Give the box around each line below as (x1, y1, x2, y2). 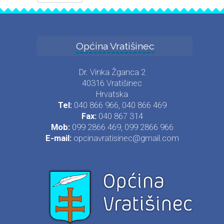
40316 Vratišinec (82, 78, 142, 88)
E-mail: (45, 133, 71, 143)
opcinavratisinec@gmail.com (73, 133, 179, 143)
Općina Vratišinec (75, 40, 154, 52)
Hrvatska (96, 89, 128, 99)
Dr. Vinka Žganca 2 (78, 67, 145, 77)
